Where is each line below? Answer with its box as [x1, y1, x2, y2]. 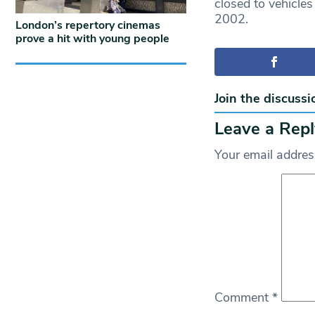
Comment [214, 288, 272, 306]
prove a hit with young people [15, 30, 169, 46]
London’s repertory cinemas [15, 17, 160, 33]
